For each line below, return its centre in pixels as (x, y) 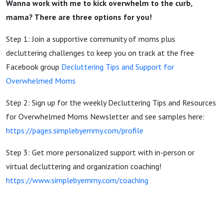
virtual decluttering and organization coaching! (84, 166)
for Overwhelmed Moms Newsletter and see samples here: (105, 116)
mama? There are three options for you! (79, 17)
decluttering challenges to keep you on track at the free (100, 53)
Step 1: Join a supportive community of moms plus (91, 39)
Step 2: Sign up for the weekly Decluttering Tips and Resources (111, 103)
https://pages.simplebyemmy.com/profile (75, 130)
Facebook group (34, 67)
